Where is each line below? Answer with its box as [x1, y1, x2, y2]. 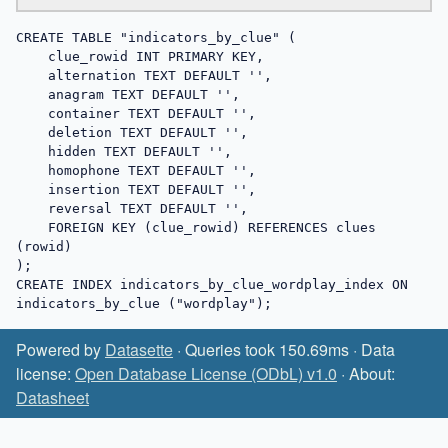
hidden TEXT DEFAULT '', [16, 143, 48, 159]
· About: [337, 362, 395, 386]
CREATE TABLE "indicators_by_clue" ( [16, 29, 296, 45]
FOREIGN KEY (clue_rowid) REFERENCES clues [16, 219, 48, 235]
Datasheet [16, 386, 89, 410]
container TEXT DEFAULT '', [16, 105, 48, 121]
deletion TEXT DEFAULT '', [16, 124, 48, 140]
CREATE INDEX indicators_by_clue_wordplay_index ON [16, 276, 408, 292]
